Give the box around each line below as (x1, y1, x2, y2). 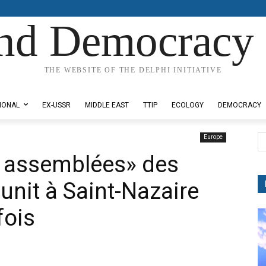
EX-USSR (42, 101, 71, 109)
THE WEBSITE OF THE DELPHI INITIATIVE (44, 66, 222, 74)
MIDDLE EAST (85, 101, 129, 109)
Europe (204, 134, 223, 140)
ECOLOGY (172, 101, 204, 109)
